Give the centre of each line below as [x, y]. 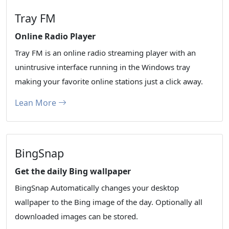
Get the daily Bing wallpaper [73, 171]
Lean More [37, 103]
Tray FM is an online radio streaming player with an [105, 53]
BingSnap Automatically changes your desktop [97, 188]
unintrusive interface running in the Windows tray [102, 67]
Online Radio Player [55, 37]
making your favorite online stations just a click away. [109, 82]
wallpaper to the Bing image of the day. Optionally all [109, 202]
